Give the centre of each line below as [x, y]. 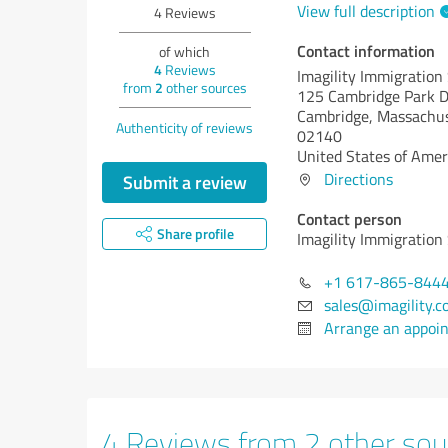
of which [184, 51]
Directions [358, 179]
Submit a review [184, 182]
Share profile [195, 233]
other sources [204, 87]
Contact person [349, 218]
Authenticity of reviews [184, 127]
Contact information [366, 50]
